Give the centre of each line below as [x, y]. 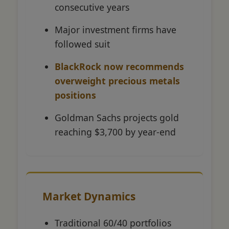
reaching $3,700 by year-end [115, 132]
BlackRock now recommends [119, 66]
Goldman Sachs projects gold [117, 117]
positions [75, 95]
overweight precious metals [117, 81]
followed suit [82, 44]
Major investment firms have [116, 29]
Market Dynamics [89, 196]
